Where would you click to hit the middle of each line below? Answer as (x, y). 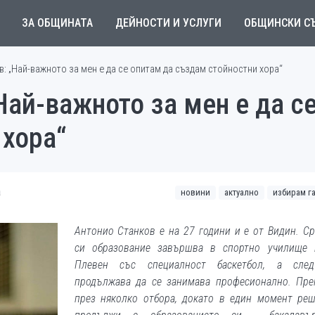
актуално (242, 192)
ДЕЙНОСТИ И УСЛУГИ (168, 23)
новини (195, 192)
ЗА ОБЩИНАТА (57, 23)
